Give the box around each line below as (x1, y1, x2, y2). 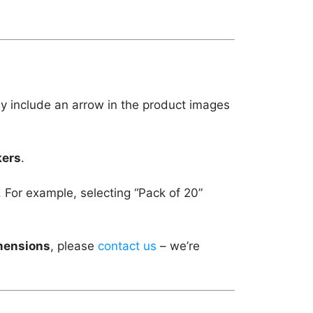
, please (50, 238, 98, 253)
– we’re (156, 238, 200, 253)
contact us (98, 238, 156, 253)
